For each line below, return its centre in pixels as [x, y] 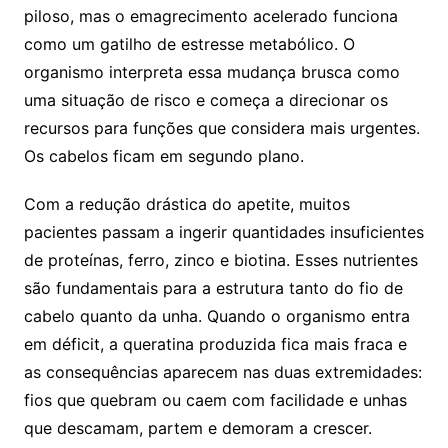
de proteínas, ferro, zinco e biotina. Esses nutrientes [220, 259]
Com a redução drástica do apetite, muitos [186, 203]
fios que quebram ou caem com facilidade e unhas [215, 399]
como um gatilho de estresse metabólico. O [189, 43]
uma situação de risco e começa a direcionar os [205, 99]
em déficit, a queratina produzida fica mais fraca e [215, 343]
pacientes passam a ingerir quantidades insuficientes [223, 231]
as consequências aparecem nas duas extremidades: [222, 371]
